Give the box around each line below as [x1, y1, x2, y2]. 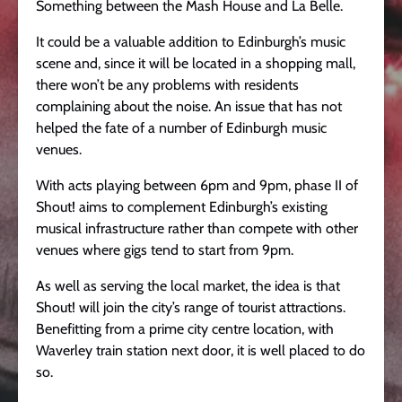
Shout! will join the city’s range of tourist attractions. [36, 299, 345, 316]
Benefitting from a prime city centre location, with [36, 320, 334, 337]
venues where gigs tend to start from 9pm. [36, 241, 293, 258]
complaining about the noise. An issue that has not [36, 98, 342, 115]
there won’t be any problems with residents [36, 76, 299, 93]
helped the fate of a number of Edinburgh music [36, 119, 327, 136]
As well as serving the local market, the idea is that [36, 277, 340, 294]
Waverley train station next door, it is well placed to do [36, 342, 365, 359]
